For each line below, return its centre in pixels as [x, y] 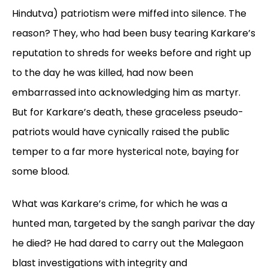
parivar [200, 224]
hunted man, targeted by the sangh [96, 224]
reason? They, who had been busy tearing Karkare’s [134, 33]
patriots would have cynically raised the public [121, 132]
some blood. [41, 172]
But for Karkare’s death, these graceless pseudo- [128, 112]
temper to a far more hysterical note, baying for [126, 152]
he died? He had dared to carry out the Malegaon [128, 243]
